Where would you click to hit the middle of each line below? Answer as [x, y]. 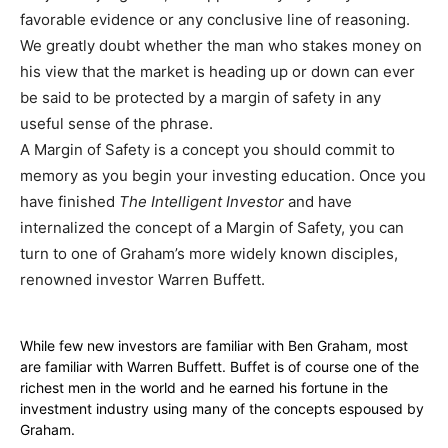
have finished [69, 201]
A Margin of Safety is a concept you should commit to [207, 149]
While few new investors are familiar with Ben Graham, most [214, 345]
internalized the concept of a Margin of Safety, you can [212, 227]
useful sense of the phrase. [116, 123]
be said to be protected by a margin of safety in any [200, 97]
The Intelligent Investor [201, 201]
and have [318, 201]
